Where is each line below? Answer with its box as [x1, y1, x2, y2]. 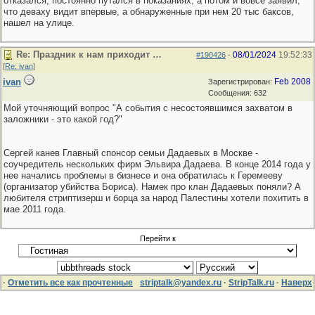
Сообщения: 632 [208, 89, 266, 97]
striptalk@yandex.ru [140, 278, 221, 288]
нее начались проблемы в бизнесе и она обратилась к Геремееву [4, 170, 283, 181]
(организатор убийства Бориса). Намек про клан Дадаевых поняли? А [4, 181, 301, 192]
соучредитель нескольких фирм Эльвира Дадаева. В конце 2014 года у [4, 159, 311, 169]
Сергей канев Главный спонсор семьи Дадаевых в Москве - [4, 148, 258, 158]
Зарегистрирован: [208, 77, 274, 86]
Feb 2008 [274, 77, 311, 86]
